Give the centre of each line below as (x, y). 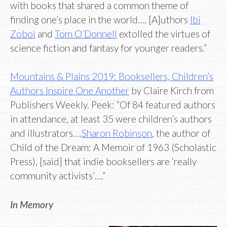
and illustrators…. (46, 133)
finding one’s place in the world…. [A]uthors (100, 19)
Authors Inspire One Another (70, 91)
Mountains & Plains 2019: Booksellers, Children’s (112, 77)
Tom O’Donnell (86, 33)
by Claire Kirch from (172, 91)
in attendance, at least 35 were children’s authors (111, 119)
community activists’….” (58, 176)
